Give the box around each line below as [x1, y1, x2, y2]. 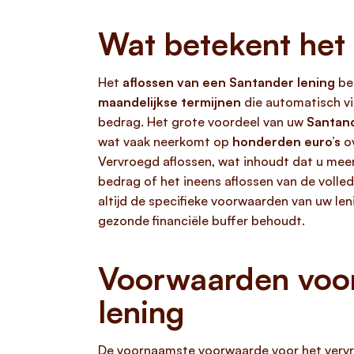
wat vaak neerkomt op [98, 134, 232, 149]
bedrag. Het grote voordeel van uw [98, 114, 307, 130]
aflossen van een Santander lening [122, 74, 335, 90]
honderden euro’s [232, 134, 341, 149]
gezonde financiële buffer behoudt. [98, 213, 305, 228]
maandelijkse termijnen [98, 94, 241, 110]
